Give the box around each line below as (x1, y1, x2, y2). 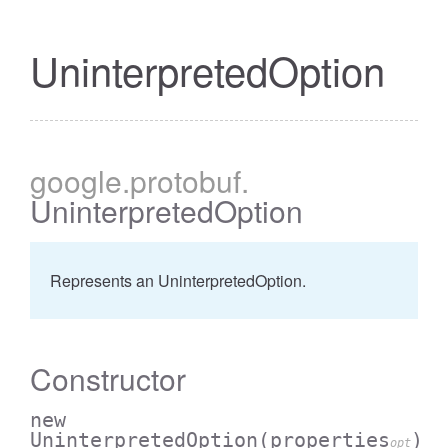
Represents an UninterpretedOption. (50, 269, 306, 292)
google (30, 159, 122, 202)
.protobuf (122, 159, 241, 202)
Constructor (30, 357, 186, 400)
